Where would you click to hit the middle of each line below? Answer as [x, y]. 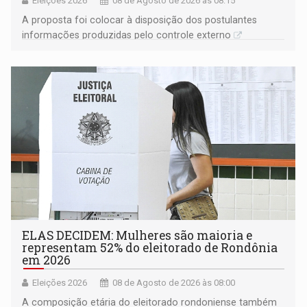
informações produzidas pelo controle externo [127, 35]
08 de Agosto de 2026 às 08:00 [174, 282]
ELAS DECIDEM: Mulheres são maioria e [137, 235]
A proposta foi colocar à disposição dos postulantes [140, 20]
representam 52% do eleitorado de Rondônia [150, 247]
